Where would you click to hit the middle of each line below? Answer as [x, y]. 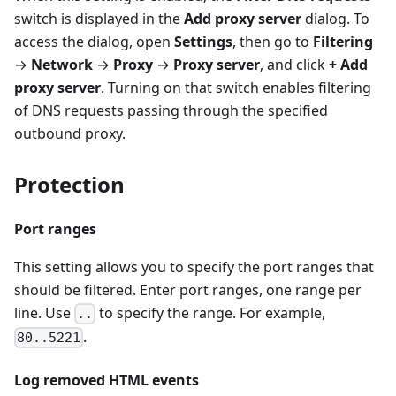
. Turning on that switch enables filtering [236, 87]
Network [62, 64]
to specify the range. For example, [211, 312]
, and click [294, 64]
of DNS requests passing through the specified [171, 110]
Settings [203, 41]
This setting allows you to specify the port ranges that [194, 267]
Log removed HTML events [107, 381]
